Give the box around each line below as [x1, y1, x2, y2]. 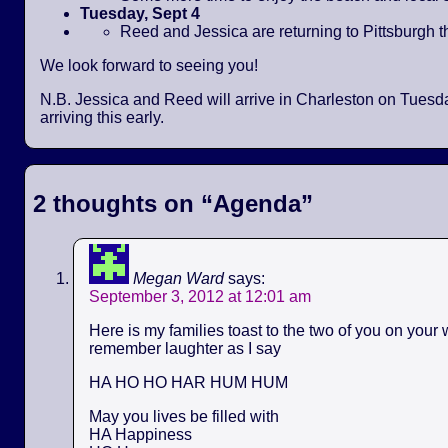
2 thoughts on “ [33, 189, 213, 217]
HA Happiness [89, 425, 192, 443]
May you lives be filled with [89, 407, 279, 425]
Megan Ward [133, 269, 224, 287]
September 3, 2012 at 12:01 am [89, 287, 311, 305]
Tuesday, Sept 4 [80, 4, 200, 22]
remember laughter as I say [89, 339, 281, 357]
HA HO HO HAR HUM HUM [89, 373, 288, 391]
